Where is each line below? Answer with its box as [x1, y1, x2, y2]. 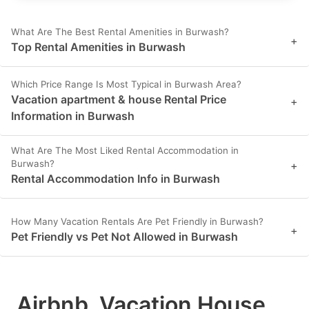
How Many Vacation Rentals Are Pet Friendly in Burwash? [11, 216, 263, 228]
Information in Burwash [11, 109, 134, 123]
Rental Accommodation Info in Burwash [11, 172, 220, 186]
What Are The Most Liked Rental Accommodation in [11, 145, 239, 157]
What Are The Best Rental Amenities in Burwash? [11, 26, 229, 38]
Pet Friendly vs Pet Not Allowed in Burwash [11, 230, 238, 244]
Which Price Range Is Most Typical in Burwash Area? [11, 79, 241, 90]
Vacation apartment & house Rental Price [11, 92, 226, 107]
